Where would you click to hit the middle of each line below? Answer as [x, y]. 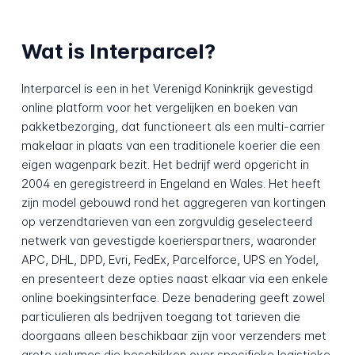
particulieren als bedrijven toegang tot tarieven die [160, 316]
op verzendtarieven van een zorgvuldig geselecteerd [166, 221]
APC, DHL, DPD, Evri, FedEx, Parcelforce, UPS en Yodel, [170, 259]
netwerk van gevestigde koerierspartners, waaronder [168, 240]
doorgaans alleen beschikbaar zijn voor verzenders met [174, 335]
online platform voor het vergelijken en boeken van [159, 107]
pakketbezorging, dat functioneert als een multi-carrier [173, 126]
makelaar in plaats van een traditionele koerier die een [170, 145]
